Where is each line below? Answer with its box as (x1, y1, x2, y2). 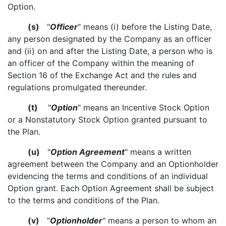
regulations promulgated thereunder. (8, 82, 147, 92)
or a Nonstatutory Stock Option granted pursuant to (8, 115, 207, 125)
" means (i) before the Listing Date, (78, 22, 212, 32)
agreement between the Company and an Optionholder (8, 159, 218, 169)
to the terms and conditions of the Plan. (8, 195, 159, 205)
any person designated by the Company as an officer (8, 34, 211, 44)
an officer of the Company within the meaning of (8, 58, 194, 68)
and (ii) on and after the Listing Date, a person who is (8, 46, 212, 56)
